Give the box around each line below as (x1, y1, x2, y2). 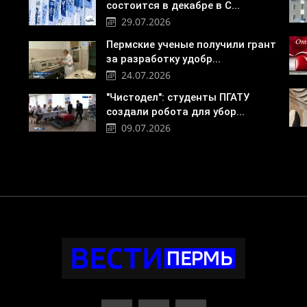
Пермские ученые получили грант (106, 38, 276, 51)
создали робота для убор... (106, 105, 245, 118)
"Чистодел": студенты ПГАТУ (106, 90, 249, 103)
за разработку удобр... (106, 52, 221, 65)
